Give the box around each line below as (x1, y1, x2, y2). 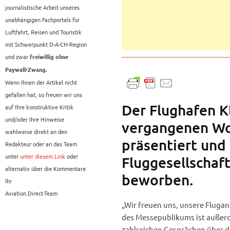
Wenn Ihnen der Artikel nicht (5, 78, 77, 87)
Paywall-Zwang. (5, 67, 47, 73)
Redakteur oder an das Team (5, 140, 77, 148)
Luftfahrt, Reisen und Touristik (5, 28, 82, 36)
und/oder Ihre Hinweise (5, 115, 64, 124)
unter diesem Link (20, 152, 65, 161)
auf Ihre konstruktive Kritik (5, 103, 73, 111)
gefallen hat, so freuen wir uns (5, 90, 82, 99)
